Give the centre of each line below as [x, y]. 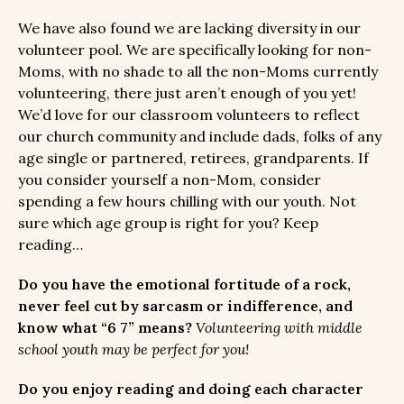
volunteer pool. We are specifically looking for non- [195, 49]
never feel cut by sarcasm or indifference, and [185, 305]
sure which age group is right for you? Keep [168, 222]
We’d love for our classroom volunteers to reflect [189, 114]
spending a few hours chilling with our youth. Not [187, 201]
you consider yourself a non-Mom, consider [170, 179]
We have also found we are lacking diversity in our [189, 28]
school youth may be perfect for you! [135, 349]
